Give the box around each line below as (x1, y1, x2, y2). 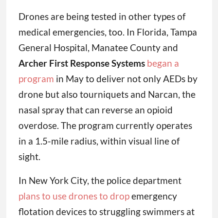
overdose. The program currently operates (18, 120, 192, 131)
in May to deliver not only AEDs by (54, 73, 198, 85)
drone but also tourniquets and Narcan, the (18, 89, 196, 100)
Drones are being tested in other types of (18, 11, 185, 22)
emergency (129, 190, 177, 202)
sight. (18, 151, 40, 163)
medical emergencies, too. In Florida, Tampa (18, 26, 197, 38)
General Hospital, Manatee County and (18, 42, 178, 54)
